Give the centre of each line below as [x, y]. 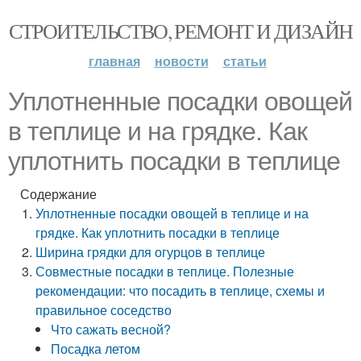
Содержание [58, 194]
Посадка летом [96, 349]
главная [114, 61]
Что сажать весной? [111, 329]
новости [181, 61]
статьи [245, 61]
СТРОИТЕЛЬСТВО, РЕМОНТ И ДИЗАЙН [180, 31]
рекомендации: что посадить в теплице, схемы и [180, 290]
